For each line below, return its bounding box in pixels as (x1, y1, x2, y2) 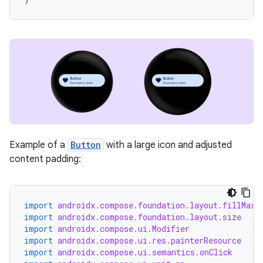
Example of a (9, 139, 68, 151)
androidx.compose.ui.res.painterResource (58, 234, 241, 246)
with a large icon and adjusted (104, 139, 232, 151)
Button (70, 139, 101, 150)
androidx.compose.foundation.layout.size (58, 211, 241, 222)
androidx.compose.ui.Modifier (58, 222, 190, 234)
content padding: (9, 153, 81, 165)
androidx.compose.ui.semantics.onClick (58, 246, 232, 258)
